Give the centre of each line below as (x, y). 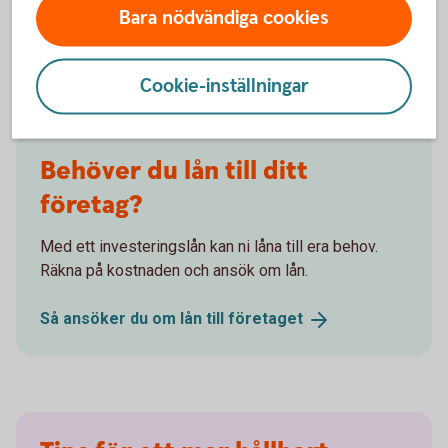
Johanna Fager (94, 15)
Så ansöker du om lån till (134, 318)
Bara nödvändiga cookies (224, 18)
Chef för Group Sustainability (148, 45)
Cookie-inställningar (224, 86)
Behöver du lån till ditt (174, 171)
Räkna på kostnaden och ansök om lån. (174, 270)
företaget (265, 318)
